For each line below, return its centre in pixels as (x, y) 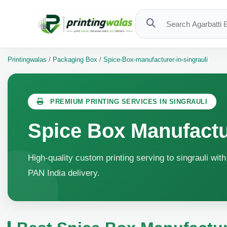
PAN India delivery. (64, 173)
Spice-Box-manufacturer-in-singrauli (156, 60)
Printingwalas (28, 60)
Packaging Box (74, 60)
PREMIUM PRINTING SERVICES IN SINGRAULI (127, 102)
